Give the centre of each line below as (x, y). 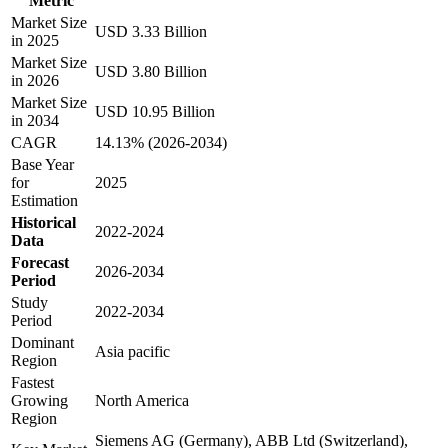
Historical (43, 223)
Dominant (42, 343)
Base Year (42, 165)
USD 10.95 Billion (155, 112)
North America (142, 401)
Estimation (44, 201)
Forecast (40, 263)
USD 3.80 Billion (151, 72)
